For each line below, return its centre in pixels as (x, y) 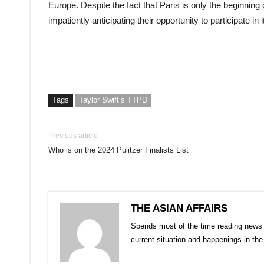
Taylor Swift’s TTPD (113, 100)
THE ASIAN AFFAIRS (179, 208)
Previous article (73, 136)
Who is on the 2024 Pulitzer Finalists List (118, 150)
